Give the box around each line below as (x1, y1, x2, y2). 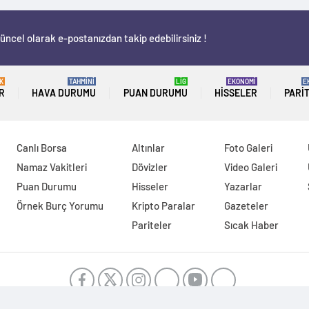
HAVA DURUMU (32, 87, 97, 99)
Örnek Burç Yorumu (16, 199, 103, 212)
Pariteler (132, 219, 172, 231)
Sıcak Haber (224, 219, 279, 231)
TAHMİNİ (69, 77, 95, 86)
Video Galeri (224, 161, 278, 173)
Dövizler (132, 161, 168, 173)
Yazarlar (224, 180, 263, 192)
